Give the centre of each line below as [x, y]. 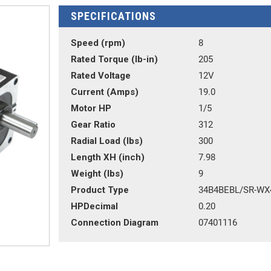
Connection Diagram [114, 223]
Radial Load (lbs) [106, 141]
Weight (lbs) [97, 174]
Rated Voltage [100, 76]
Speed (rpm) [98, 43]
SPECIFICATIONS [113, 16]
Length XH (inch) [107, 157]
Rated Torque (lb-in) [114, 59]
